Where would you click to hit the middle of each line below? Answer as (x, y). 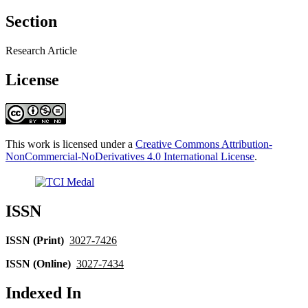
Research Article (41, 51)
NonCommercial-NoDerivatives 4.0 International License (130, 156)
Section (31, 22)
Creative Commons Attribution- (204, 144)
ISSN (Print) (35, 240)
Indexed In (43, 293)
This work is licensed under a (70, 144)
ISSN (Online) (38, 263)
